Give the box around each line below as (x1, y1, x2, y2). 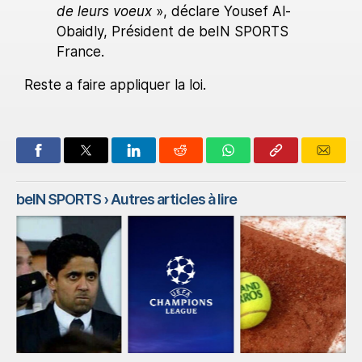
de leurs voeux (57, 3, 152, 20)
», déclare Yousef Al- (152, 3, 291, 20)
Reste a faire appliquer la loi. (24, 77, 206, 94)
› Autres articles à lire (101, 191, 237, 208)
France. (57, 44, 104, 61)
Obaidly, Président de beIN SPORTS (57, 23, 288, 40)
